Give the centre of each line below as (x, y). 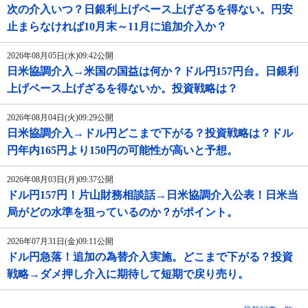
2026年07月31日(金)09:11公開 (60, 242)
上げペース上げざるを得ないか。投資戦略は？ (122, 89)
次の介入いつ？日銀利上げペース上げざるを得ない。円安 (150, 10)
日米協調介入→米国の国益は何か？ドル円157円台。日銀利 (153, 71)
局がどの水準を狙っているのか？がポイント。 (122, 212)
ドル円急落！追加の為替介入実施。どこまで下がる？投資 (150, 257)
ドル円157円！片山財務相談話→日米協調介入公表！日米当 (153, 195)
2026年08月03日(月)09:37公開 (60, 180)
